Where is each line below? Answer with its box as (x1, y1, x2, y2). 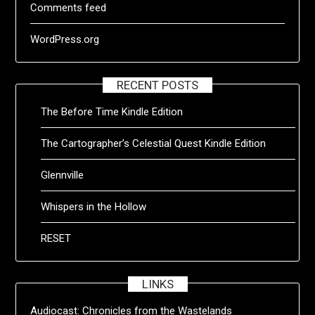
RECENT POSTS (117, 77, 198, 92)
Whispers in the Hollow (41, 200, 147, 213)
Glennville (41, 168, 84, 181)
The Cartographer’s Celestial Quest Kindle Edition (41, 136, 266, 150)
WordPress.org (30, 32, 100, 46)
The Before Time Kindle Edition (41, 105, 184, 118)
